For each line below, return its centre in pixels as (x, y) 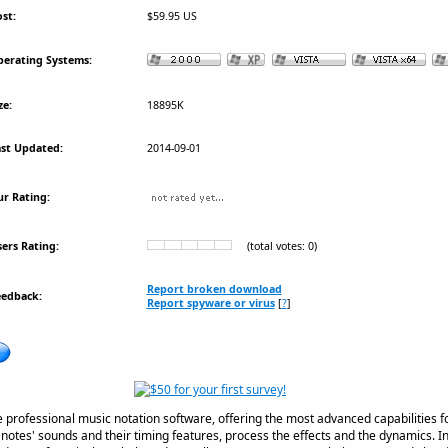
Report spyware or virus (210, 302)
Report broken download (214, 288)
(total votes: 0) (274, 245)
